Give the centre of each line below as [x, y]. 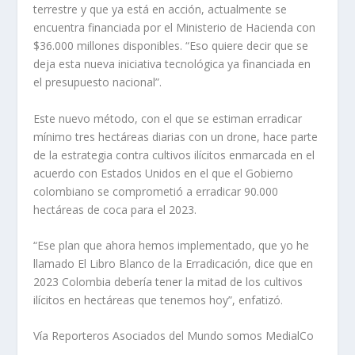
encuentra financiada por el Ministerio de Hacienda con [175, 28]
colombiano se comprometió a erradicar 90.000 [156, 191]
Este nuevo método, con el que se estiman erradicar [168, 118]
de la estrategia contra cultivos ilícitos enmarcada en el [174, 155]
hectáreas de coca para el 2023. [115, 209]
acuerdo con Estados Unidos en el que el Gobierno [164, 173]
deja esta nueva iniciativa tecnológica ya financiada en [172, 64]
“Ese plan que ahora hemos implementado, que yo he [172, 245]
